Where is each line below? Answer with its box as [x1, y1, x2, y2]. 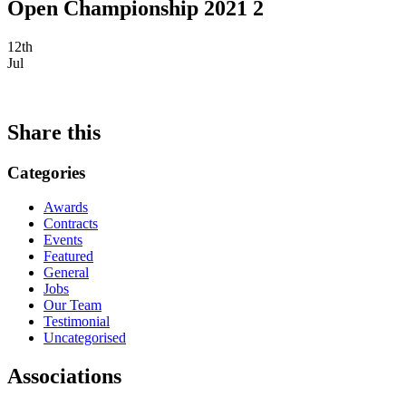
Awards [43, 199, 88, 216]
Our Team [43, 297, 101, 314]
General [43, 265, 89, 281]
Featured [43, 248, 93, 265]
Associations [7, 364, 121, 389]
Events [43, 232, 82, 248]
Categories [7, 162, 85, 182]
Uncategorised [43, 330, 126, 346]
